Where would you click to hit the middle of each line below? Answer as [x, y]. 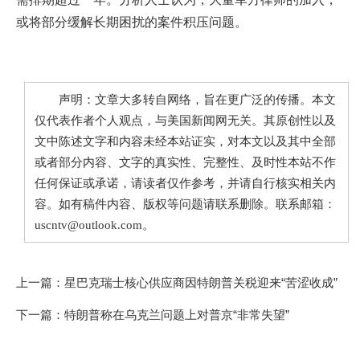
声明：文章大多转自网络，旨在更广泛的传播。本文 [185, 99]
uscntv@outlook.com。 [94, 225]
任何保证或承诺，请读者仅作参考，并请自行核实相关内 [185, 183]
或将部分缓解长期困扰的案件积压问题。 [132, 22]
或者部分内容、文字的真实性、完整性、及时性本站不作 [185, 162]
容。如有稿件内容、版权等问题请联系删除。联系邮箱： [185, 204]
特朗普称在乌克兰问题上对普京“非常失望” [177, 314]
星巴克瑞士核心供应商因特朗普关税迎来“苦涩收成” [201, 282]
